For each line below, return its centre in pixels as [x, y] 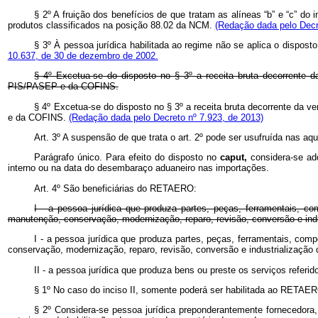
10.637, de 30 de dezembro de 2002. [83, 55]
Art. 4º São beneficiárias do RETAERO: [116, 188]
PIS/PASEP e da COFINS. [63, 87]
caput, [236, 158]
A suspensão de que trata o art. [129, 137]
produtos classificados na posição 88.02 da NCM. [111, 25]
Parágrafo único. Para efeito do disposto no [127, 158]
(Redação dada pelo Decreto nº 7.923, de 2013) [166, 117]
